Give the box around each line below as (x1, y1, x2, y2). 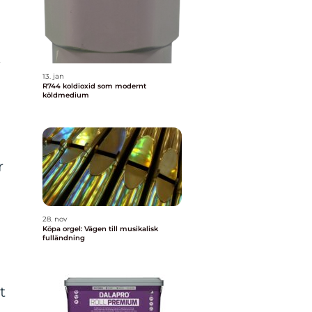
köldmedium (42, 91, 89, 100)
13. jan (42, 72, 64, 81)
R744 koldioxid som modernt (42, 81, 63, 91)
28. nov (42, 214, 67, 224)
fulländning (42, 233, 85, 242)
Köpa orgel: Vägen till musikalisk (42, 224, 158, 233)
